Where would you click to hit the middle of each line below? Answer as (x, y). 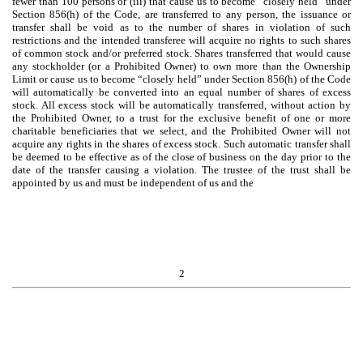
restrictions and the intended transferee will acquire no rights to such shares (181, 40)
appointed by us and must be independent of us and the (133, 182)
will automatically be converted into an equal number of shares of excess (181, 92)
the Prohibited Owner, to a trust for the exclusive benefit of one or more (181, 117)
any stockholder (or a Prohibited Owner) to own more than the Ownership (181, 66)
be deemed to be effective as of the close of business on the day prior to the (181, 156)
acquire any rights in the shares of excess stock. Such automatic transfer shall (181, 143)
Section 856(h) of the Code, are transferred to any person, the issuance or (181, 14)
